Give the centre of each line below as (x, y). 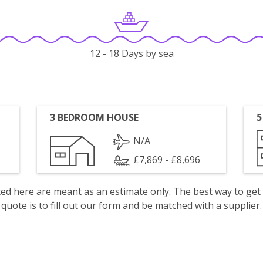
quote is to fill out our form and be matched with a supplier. (131, 205)
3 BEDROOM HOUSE (95, 117)
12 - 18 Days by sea (131, 54)
